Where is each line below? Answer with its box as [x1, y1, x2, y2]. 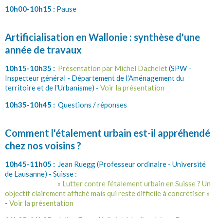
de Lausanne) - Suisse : [5, 169, 77, 178]
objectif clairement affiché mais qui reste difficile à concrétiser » [5, 188, 210, 198]
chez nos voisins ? [5, 139, 81, 151]
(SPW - [167, 63, 191, 73]
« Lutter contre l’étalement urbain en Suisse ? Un [57, 179, 211, 188]
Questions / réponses [55, 100, 127, 109]
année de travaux [5, 43, 82, 55]
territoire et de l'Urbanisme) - [5, 83, 100, 92]
